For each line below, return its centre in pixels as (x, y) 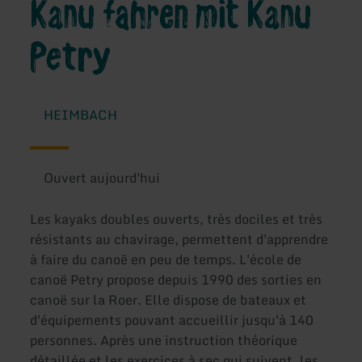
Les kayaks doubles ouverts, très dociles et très (177, 219)
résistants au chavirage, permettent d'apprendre (179, 240)
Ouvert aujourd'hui (101, 178)
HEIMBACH (80, 115)
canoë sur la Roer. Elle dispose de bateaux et (168, 300)
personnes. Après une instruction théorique (164, 341)
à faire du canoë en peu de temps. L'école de (166, 260)
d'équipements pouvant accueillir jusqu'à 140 (172, 320)
